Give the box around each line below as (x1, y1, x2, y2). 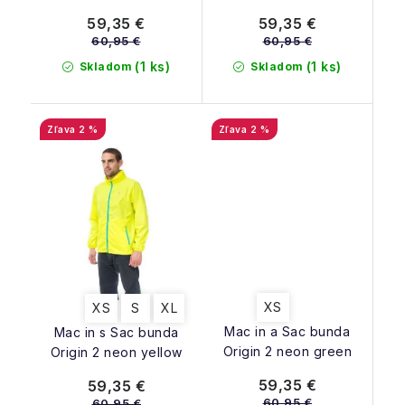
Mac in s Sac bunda (53, 325, 179, 341)
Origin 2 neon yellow (50, 344, 183, 361)
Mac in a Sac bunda (224, 323, 351, 339)
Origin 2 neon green (222, 343, 352, 359)
